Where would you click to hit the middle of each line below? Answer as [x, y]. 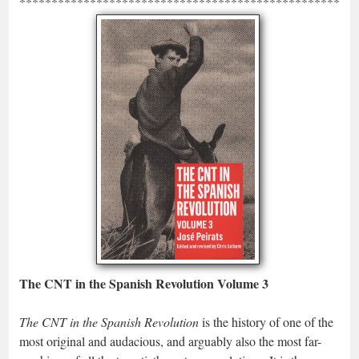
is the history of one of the [266, 322]
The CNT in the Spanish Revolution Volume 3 [144, 283]
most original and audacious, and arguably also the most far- [170, 341]
